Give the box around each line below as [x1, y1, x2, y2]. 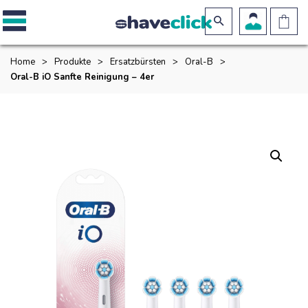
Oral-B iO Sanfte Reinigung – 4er [10, 71, 154, 83]
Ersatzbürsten [110, 56, 166, 68]
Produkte [54, 56, 91, 68]
